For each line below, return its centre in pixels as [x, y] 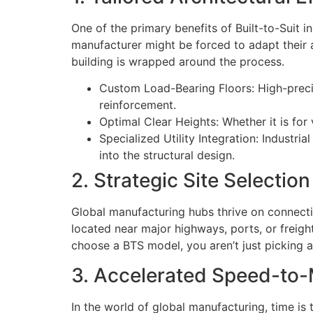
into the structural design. [167, 155]
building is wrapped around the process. [178, 61]
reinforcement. [138, 105]
